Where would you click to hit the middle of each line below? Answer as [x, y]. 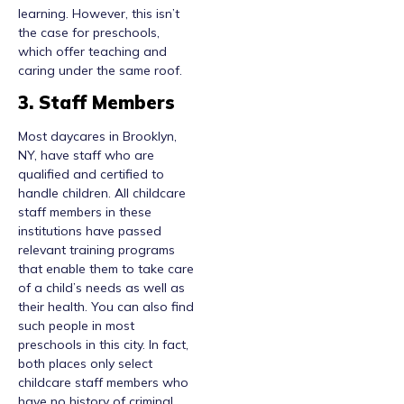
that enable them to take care [106, 269]
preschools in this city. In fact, [103, 345]
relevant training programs [96, 250]
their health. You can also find [106, 307]
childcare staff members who [103, 383]
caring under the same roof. [100, 70]
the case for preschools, [89, 32]
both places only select [85, 364]
